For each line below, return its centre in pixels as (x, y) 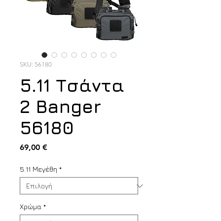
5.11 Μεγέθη (38, 169)
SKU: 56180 (36, 64)
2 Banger (60, 106)
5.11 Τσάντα (72, 85)
